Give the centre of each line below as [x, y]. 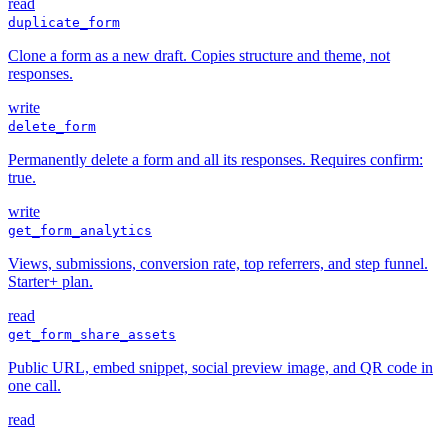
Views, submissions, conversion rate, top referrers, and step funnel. [218, 264]
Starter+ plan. [50, 282]
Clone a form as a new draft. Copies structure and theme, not [199, 56]
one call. [34, 386]
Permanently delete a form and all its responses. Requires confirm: [215, 160]
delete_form [52, 127]
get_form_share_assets [92, 335]
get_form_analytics [80, 231]
